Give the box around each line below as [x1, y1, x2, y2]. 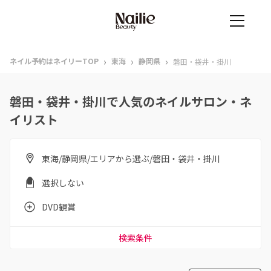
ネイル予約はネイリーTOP [10, 56, 99, 66]
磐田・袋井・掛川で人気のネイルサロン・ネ [10, 93, 252, 110]
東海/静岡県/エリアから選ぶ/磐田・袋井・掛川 [42, 152, 220, 165]
